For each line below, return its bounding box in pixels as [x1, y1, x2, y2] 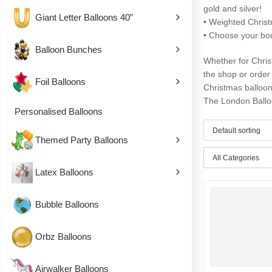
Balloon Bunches [35, 44, 102, 55]
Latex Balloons [35, 166, 93, 177]
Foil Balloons [35, 76, 86, 87]
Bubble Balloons [35, 199, 99, 209]
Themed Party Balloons [35, 134, 128, 145]
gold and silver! [203, 4, 262, 13]
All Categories [212, 153, 260, 162]
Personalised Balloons [15, 106, 103, 117]
